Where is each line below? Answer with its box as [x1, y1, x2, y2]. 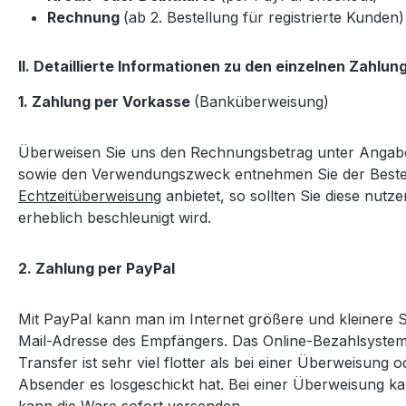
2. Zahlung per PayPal [18, 258, 175, 277]
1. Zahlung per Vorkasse [18, 92, 194, 111]
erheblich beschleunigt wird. [18, 208, 211, 227]
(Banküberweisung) [194, 92, 333, 111]
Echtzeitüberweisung [18, 186, 161, 205]
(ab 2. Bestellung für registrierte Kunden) [123, 7, 404, 26]
